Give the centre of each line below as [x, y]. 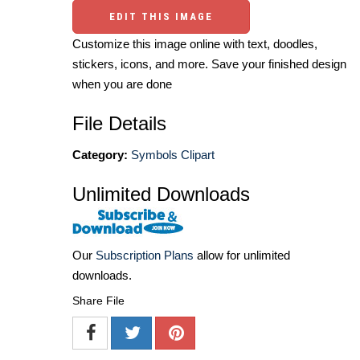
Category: [100, 155]
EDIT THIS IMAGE [161, 17]
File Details [119, 124]
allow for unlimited [242, 256]
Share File [98, 301]
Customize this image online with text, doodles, [195, 44]
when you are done [122, 84]
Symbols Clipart [173, 155]
